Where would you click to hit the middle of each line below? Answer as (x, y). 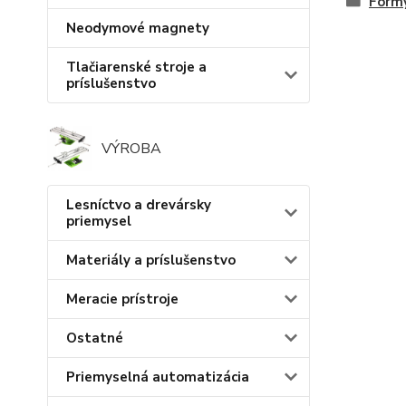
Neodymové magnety (138, 29)
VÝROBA (131, 149)
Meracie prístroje (122, 300)
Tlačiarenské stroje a (136, 68)
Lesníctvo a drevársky (139, 205)
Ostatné (95, 338)
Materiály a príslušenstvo (151, 261)
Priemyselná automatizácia (158, 377)
